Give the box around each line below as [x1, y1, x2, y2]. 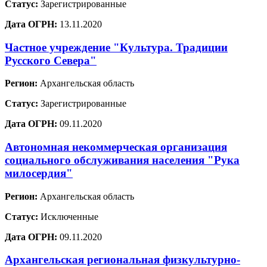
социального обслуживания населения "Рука [5, 154, 240, 166]
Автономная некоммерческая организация [5, 141, 227, 153]
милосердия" [5, 167, 73, 179]
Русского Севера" [5, 54, 97, 67]
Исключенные [38, 211, 98, 222]
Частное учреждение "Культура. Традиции [5, 41, 228, 54]
